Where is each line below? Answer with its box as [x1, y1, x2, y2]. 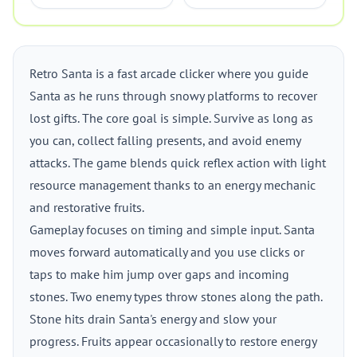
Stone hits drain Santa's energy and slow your [29, 311, 277, 327]
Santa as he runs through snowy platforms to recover [29, 88, 317, 104]
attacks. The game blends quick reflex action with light [29, 155, 326, 171]
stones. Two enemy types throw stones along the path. [29, 288, 322, 304]
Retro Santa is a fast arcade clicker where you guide [29, 65, 308, 81]
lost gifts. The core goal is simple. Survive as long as [29, 110, 313, 126]
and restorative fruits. [29, 199, 144, 215]
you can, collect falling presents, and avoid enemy [29, 132, 300, 148]
